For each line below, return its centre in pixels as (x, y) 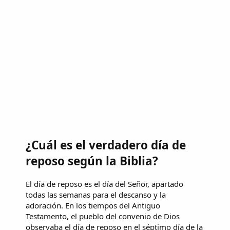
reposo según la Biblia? (92, 161)
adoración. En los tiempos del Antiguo (93, 205)
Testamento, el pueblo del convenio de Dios (103, 216)
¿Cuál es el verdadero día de (106, 145)
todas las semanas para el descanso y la (96, 194)
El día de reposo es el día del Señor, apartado (104, 184)
